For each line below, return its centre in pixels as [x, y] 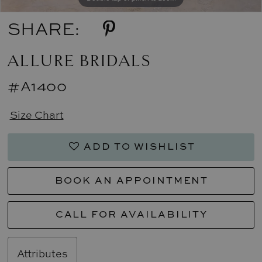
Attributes [43, 254]
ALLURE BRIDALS [80, 61]
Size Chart [37, 114]
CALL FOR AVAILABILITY [132, 214]
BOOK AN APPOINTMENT [132, 180]
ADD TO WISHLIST [139, 146]
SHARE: [44, 29]
